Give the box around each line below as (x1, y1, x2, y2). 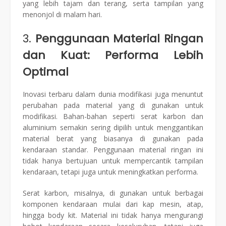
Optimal (23, 64, 69, 80)
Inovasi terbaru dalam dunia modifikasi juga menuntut (23, 89, 203, 99)
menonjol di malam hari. (23, 9, 102, 19)
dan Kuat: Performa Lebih (23, 47, 203, 63)
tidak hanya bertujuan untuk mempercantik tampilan (23, 156, 203, 166)
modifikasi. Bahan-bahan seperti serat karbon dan (23, 111, 203, 122)
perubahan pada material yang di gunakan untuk (23, 100, 203, 110)
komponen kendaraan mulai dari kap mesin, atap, (23, 199, 203, 209)
